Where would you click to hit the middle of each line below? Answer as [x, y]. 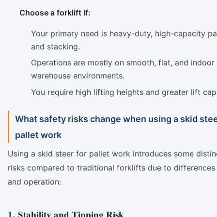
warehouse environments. [78, 76]
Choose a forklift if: [55, 12]
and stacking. [55, 46]
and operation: [34, 182]
